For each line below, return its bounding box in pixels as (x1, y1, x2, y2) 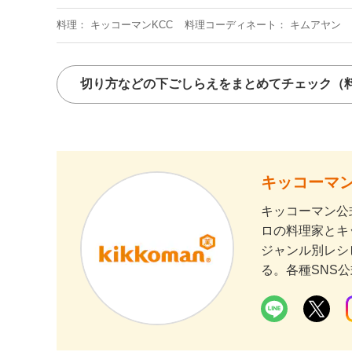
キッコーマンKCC (90, 19, 173, 31)
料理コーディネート (185, 19, 277, 31)
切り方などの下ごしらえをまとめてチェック (80, 77, 332, 91)
